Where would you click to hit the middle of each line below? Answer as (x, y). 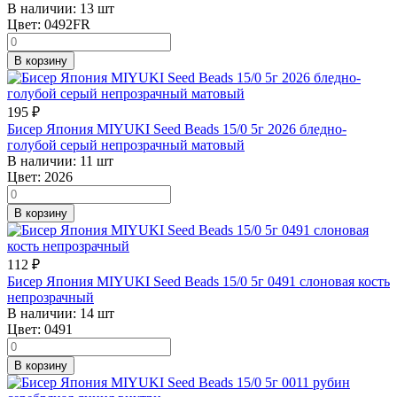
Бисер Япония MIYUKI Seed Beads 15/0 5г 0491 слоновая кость (198, 281)
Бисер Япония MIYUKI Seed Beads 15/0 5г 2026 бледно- (177, 128)
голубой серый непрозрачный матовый (126, 144)
